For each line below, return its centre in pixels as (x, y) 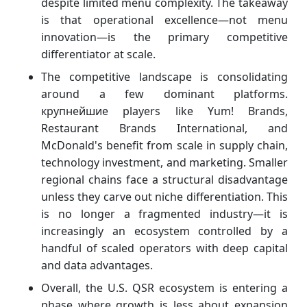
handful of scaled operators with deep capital (164, 248)
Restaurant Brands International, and (164, 128)
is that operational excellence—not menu (164, 20)
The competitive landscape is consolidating (164, 76)
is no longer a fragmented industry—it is (164, 213)
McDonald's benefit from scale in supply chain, (164, 145)
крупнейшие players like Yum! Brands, (164, 111)
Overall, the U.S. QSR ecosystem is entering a (164, 287)
